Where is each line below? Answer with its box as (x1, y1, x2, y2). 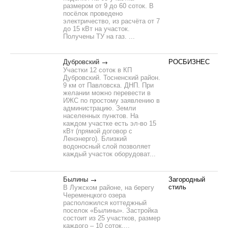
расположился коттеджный (63, 199, 147, 207)
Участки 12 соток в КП (63, 66, 132, 74)
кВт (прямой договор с (63, 127, 132, 135)
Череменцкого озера (63, 191, 126, 199)
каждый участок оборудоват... (63, 150, 156, 158)
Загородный (168, 176, 205, 183)
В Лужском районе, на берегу (63, 184, 154, 191)
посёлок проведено (63, 10, 123, 17)
